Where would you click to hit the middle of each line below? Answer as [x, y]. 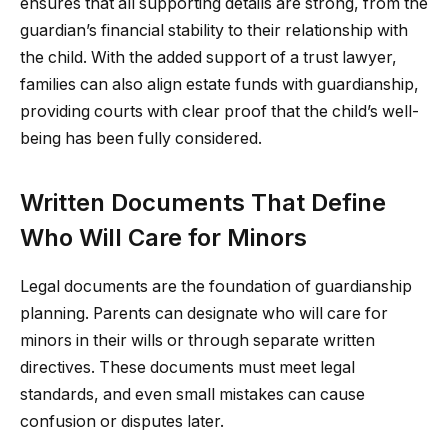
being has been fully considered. [141, 139]
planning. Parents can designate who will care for [204, 313]
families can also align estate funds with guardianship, [219, 85]
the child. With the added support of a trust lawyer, [208, 58]
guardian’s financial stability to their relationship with [214, 31]
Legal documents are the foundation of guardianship [216, 286]
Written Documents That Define [203, 202]
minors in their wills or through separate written [197, 340]
